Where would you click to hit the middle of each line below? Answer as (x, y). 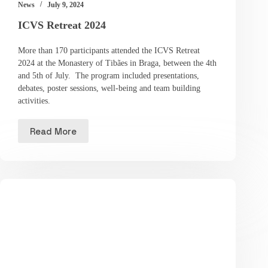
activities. (34, 101)
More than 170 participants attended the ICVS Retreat (109, 51)
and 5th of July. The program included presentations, (109, 76)
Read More (53, 131)
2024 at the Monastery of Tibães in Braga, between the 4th (117, 63)
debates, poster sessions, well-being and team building (109, 89)
